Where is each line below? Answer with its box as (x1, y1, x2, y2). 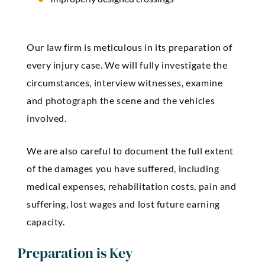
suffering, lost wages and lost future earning (27, 198, 220, 209)
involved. (27, 112, 67, 124)
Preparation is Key (18, 243, 133, 263)
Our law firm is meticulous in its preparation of (27, 41, 232, 53)
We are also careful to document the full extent (27, 145, 234, 156)
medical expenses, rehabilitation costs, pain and (27, 180, 237, 192)
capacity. (27, 216, 65, 227)
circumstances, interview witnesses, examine (27, 77, 223, 88)
